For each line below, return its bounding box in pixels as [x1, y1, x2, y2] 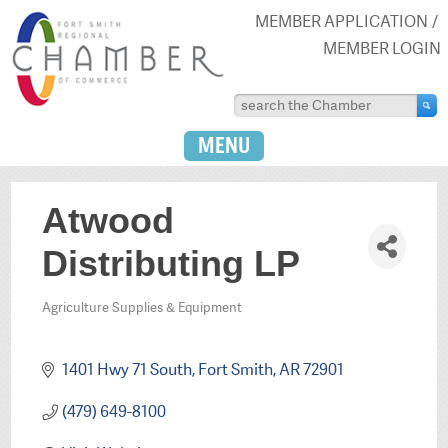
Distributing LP [42, 243, 301, 285]
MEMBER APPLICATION [254, 10, 428, 32]
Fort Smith [197, 358, 273, 380]
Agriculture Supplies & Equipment [42, 299, 243, 317]
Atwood [42, 200, 175, 242]
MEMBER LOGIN [322, 37, 441, 59]
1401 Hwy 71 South [61, 358, 192, 380]
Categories [41, 308, 131, 337]
